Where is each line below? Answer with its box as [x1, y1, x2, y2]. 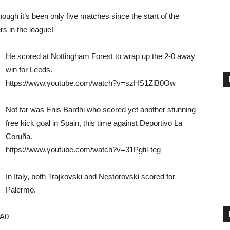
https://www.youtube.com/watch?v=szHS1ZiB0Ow [6, 79, 176, 87]
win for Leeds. [6, 65, 52, 74]
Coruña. [6, 132, 32, 141]
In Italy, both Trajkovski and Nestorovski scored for [6, 172, 175, 181]
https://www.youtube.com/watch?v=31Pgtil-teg [6, 145, 161, 154]
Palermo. [6, 185, 36, 194]
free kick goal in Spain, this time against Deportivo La [6, 119, 182, 127]
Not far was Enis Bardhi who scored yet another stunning [6, 105, 196, 114]
